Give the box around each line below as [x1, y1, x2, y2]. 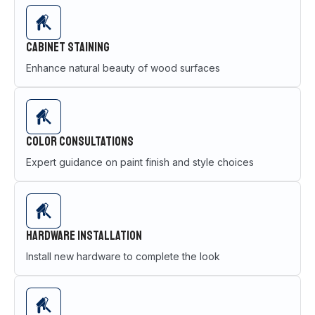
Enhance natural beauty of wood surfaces [26, 61, 220, 74]
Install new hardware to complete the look [26, 250, 220, 262]
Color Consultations [26, 133, 134, 149]
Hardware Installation [26, 227, 142, 243]
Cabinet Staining [26, 39, 110, 55]
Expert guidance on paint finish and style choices [26, 155, 254, 168]
